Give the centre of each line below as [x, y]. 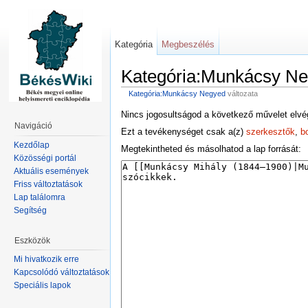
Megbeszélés [188, 44]
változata [241, 93]
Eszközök [32, 240]
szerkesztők [271, 131]
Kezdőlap [32, 145]
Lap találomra [40, 197]
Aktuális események [51, 171]
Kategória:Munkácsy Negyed [177, 93]
